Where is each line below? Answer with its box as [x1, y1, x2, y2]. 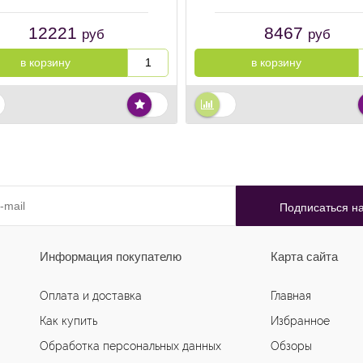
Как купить [40, 314, 97, 328]
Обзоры [271, 340, 312, 353]
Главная [271, 289, 311, 303]
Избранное [271, 314, 330, 328]
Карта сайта [271, 250, 338, 264]
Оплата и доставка [40, 289, 142, 303]
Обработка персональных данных [40, 340, 221, 353]
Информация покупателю [40, 250, 181, 264]
